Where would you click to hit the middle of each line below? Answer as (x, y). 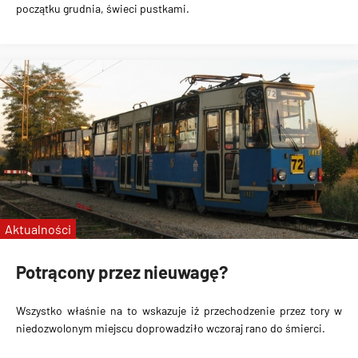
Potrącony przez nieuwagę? (122, 272)
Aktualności (38, 229)
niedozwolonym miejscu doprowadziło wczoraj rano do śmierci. (171, 328)
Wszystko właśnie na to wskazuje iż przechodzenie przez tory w (179, 310)
